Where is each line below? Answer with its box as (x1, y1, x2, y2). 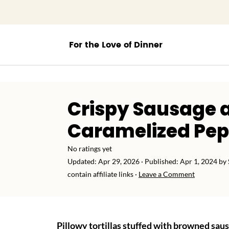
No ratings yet (67, 144, 112, 153)
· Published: (140, 157, 180, 166)
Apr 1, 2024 (180, 157, 217, 166)
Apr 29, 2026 (98, 157, 140, 166)
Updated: (67, 157, 98, 166)
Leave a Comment (139, 170, 195, 178)
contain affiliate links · (67, 170, 139, 178)
